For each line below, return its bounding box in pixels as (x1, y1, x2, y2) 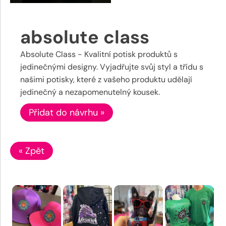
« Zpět (19, 144, 44, 157)
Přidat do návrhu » (29, 106, 104, 119)
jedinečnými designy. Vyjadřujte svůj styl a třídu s (20, 61, 203, 72)
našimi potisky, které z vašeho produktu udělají (20, 74, 192, 85)
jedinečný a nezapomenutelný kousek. (20, 86, 160, 97)
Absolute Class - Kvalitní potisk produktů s (20, 48, 178, 60)
